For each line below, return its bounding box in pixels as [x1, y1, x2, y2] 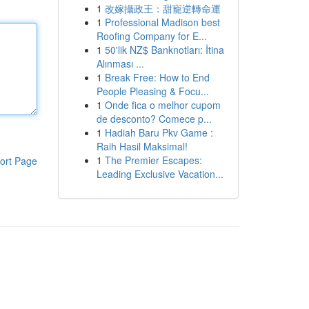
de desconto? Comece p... [96, 112, 212, 126]
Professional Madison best [104, 15, 220, 29]
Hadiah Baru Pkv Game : [104, 126, 213, 139]
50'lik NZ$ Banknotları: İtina [104, 43, 224, 57]
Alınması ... [96, 57, 144, 70]
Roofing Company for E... [96, 29, 207, 43]
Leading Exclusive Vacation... [96, 167, 223, 181]
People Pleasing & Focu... [96, 84, 209, 98]
